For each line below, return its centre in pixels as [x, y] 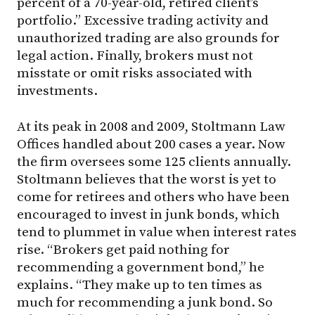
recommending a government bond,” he [141, 267]
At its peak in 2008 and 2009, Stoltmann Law [151, 126]
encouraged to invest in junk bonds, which [148, 214]
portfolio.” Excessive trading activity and [143, 20]
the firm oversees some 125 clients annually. [154, 161]
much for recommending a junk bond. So [145, 302]
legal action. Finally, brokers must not [135, 55]
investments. [57, 90]
